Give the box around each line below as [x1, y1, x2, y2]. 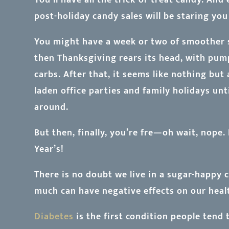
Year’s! [34, 141, 64, 157]
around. [34, 99, 69, 115]
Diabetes [34, 209, 74, 224]
